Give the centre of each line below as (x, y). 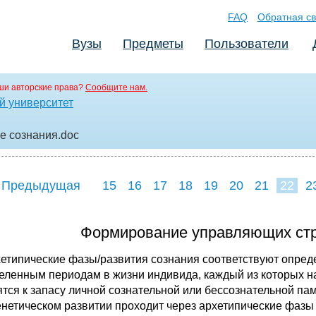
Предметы (153, 44)
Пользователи (247, 44)
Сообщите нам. (116, 87)
